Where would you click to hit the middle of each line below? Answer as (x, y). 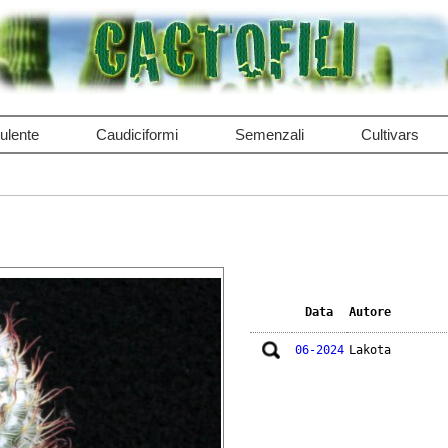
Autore (369, 312)
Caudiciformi (136, 134)
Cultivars (389, 134)
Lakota (369, 350)
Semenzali (269, 134)
